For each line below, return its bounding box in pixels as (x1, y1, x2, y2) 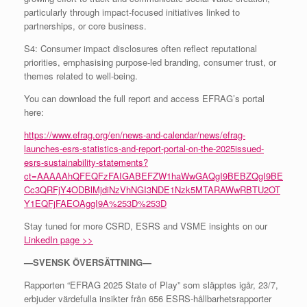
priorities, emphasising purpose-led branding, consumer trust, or (24, 55, 276, 69)
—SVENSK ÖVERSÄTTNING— (24, 255, 151, 269)
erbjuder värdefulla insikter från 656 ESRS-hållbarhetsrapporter (24, 291, 271, 305)
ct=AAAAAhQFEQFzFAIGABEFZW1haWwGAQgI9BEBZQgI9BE (24, 169, 283, 182)
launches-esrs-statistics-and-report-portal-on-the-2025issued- (24, 141, 264, 155)
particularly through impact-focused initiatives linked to (24, 5, 240, 19)
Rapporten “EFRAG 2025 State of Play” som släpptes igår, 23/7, (24, 278, 278, 291)
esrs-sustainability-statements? (24, 155, 148, 169)
